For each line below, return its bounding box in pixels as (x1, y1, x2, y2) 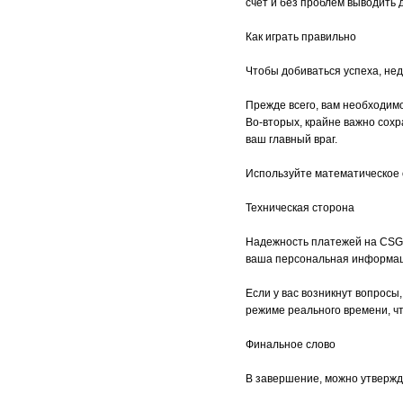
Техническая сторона (246, 201, 354, 214)
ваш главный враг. (246, 133, 337, 146)
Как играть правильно (246, 31, 356, 43)
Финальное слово (246, 338, 336, 351)
